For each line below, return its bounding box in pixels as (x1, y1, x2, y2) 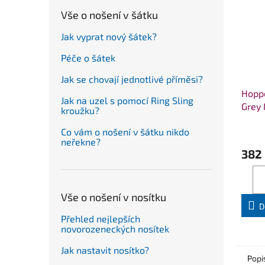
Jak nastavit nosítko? (61, 244, 149, 256)
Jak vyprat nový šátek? (61, 30, 157, 42)
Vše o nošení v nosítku (61, 190, 166, 203)
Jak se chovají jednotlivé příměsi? (61, 73, 203, 85)
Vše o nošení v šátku (61, 8, 158, 21)
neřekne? (61, 135, 101, 147)
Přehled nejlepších (61, 212, 140, 224)
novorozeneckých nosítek (61, 222, 169, 234)
